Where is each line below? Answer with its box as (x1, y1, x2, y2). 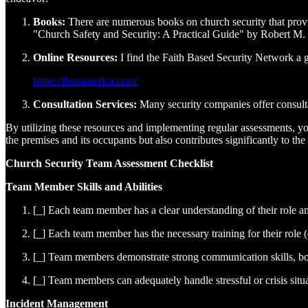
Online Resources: (33, 52, 118, 64)
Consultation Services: (33, 98, 137, 111)
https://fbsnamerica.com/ (33, 75, 138, 87)
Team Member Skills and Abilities (5, 181, 162, 193)
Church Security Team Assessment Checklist (5, 157, 213, 170)
